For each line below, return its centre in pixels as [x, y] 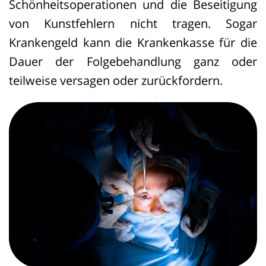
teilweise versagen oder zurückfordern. [116, 80]
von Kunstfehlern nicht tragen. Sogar [133, 23]
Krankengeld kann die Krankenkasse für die [133, 42]
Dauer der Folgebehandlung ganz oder [133, 61]
